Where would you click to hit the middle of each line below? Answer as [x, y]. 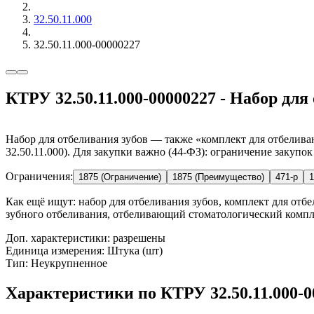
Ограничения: [39, 176]
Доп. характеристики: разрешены [86, 238]
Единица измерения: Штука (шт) [84, 250]
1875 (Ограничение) [120, 177]
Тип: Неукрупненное [56, 263]
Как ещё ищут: [41, 201]
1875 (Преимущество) [218, 177]
